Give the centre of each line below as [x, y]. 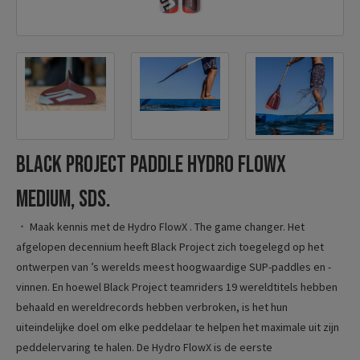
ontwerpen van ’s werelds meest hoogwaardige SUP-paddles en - [174, 267]
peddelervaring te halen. [75, 347]
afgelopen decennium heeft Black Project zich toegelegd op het [170, 247]
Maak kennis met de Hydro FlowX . [111, 227]
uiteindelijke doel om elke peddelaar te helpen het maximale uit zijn [178, 327]
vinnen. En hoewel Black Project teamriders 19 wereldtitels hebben [177, 287]
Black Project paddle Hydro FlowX [151, 165]
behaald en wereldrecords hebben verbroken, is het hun [152, 307]
